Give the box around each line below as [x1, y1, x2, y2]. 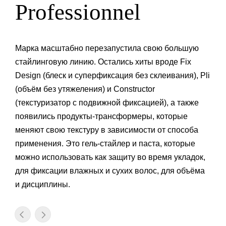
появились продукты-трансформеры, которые [15, 112, 188, 121]
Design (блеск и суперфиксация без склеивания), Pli [15, 71, 210, 80]
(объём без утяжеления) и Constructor [15, 85, 155, 94]
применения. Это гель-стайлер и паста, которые [15, 139, 195, 148]
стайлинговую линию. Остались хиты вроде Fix [15, 58, 191, 67]
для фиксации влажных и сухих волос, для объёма [15, 166, 205, 176]
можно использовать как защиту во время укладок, [15, 153, 205, 162]
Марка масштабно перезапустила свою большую [15, 44, 199, 53]
